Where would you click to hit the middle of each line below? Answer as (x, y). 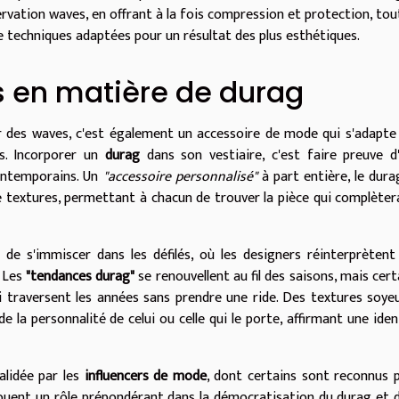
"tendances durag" (80, 277)
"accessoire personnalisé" (180, 177)
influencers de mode (145, 377)
